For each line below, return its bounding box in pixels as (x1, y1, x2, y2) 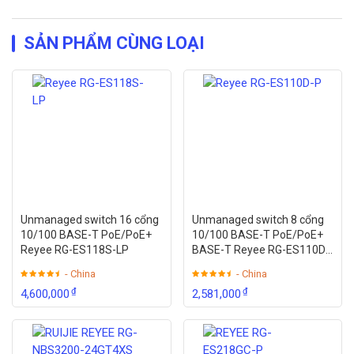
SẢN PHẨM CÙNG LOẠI (24, 32, 205, 53)
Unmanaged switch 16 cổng (21, 213, 159, 226)
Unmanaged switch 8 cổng (191, 213, 324, 226)
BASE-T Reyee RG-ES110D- (191, 243, 330, 256)
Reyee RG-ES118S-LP (21, 243, 129, 256)
